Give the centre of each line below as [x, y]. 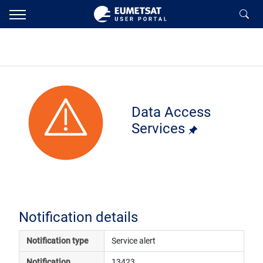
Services [160, 129]
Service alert [133, 241]
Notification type [57, 241]
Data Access [171, 112]
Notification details [78, 218]
